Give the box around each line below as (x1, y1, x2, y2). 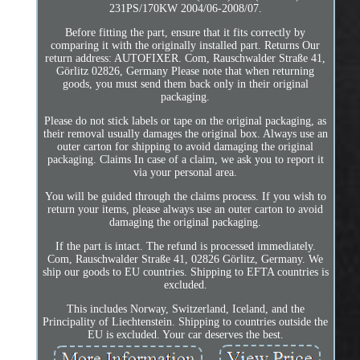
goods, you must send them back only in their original (62, 77, 309, 90)
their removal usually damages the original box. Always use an (43, 127, 328, 140)
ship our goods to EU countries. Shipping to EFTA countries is (42, 265, 329, 278)
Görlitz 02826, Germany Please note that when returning (56, 64, 315, 77)
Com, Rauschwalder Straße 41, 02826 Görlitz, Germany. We (47, 252, 324, 265)
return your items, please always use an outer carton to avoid (47, 202, 324, 215)
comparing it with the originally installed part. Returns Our (51, 39, 321, 51)
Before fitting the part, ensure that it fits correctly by (65, 26, 306, 39)
